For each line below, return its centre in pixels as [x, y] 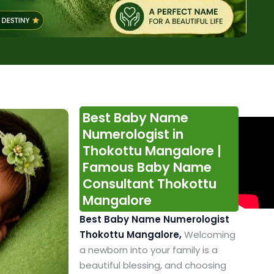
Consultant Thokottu [149, 184]
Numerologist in [133, 135]
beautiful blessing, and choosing [153, 265]
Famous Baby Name [147, 168]
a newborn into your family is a [148, 250]
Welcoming [209, 235]
